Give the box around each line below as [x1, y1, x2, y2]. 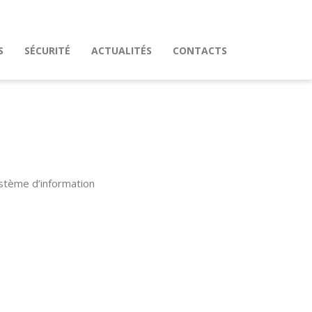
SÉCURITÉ [24, 43, 70, 57]
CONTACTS [173, 43, 227, 57]
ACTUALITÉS [91, 43, 152, 57]
